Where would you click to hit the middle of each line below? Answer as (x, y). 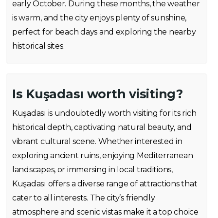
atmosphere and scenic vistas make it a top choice (105, 212)
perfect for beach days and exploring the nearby (104, 32)
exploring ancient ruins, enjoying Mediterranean (103, 156)
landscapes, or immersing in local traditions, (92, 170)
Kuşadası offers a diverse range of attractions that (105, 184)
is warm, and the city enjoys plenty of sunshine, (100, 18)
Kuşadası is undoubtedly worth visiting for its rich (104, 113)
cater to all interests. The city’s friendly (84, 198)
